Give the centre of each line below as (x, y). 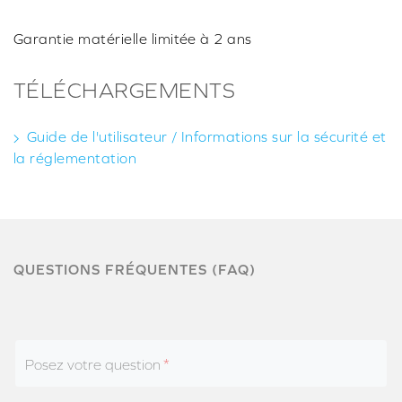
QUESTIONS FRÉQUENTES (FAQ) (135, 270)
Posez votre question (93, 365)
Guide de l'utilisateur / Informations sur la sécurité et (207, 137)
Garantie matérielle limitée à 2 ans (133, 39)
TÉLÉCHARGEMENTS (125, 91)
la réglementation (75, 158)
